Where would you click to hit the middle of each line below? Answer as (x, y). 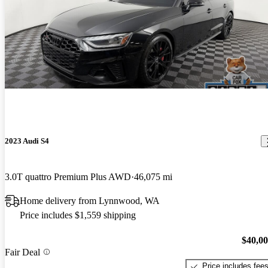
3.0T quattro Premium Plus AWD (68, 176)
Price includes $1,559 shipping (78, 215)
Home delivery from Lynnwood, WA (90, 200)
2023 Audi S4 (27, 141)
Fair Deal (22, 252)
